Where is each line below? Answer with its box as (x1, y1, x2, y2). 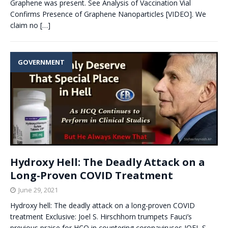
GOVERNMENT (18, 57, 65, 67)
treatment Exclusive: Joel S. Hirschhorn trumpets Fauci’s (10, 211, 192, 221)
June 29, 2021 (18, 185, 58, 194)
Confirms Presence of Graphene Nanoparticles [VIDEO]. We (10, 9, 206, 19)
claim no (10, 20, 40, 30)
